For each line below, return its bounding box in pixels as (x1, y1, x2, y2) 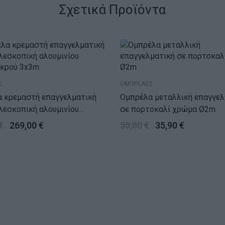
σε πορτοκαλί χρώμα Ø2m (120, 104, 215, 115)
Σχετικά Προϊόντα (59, 2, 166, 18)
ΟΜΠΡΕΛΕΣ (120, 80, 153, 88)
